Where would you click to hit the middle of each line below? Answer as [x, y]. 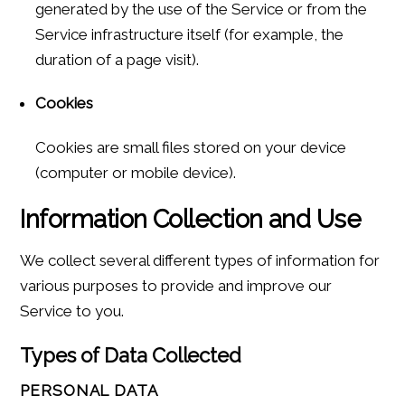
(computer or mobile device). [136, 172]
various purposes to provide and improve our [176, 285]
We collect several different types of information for [200, 260]
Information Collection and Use [191, 219]
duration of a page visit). [118, 59]
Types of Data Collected [131, 356]
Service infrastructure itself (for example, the [190, 34]
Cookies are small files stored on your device [191, 147]
